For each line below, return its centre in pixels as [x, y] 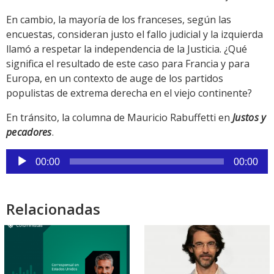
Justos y [249, 118]
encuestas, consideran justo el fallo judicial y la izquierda [135, 35]
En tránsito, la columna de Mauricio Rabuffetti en [119, 118]
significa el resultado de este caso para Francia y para [128, 64]
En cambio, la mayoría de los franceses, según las [119, 20]
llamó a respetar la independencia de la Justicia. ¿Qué [127, 49]
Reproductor [35, 156]
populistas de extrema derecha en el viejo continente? [129, 93]
